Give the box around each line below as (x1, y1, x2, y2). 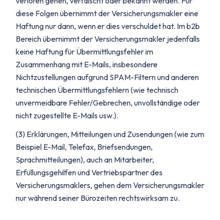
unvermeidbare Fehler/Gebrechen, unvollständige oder (16, 98, 200, 108)
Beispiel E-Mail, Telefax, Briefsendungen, (16, 142, 153, 152)
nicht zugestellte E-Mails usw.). (16, 110, 118, 120)
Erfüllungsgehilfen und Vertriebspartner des (16, 167, 163, 177)
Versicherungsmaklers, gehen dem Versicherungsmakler (16, 180, 204, 190)
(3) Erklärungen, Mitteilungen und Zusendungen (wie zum (16, 129, 204, 139)
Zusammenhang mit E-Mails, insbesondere (16, 59, 158, 69)
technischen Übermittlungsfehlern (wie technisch (16, 85, 178, 95)
